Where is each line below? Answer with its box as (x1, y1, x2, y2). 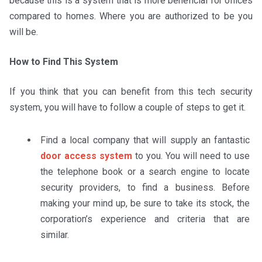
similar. (40, 229, 69, 241)
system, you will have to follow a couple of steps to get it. (9, 102, 246, 113)
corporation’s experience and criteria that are (40, 213, 250, 225)
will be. (9, 26, 38, 38)
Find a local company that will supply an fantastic (40, 135, 250, 146)
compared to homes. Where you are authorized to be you (9, 11, 253, 22)
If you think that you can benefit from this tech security (9, 86, 253, 98)
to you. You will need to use (132, 150, 250, 162)
